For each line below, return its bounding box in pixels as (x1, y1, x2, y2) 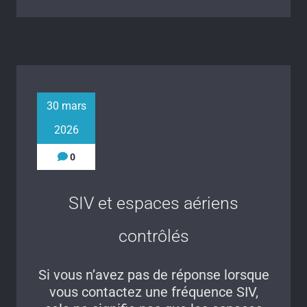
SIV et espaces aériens (69, 193, 238, 213)
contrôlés (118, 225, 189, 246)
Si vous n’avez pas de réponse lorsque (38, 266, 269, 283)
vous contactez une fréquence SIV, (49, 283, 258, 300)
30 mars (46, 99, 86, 112)
